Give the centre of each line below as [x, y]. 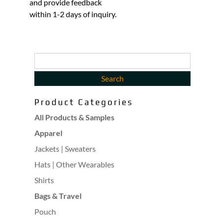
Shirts [44, 180]
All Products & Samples [74, 117]
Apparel [48, 133]
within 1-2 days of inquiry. [73, 14]
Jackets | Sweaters [65, 149]
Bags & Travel [58, 196]
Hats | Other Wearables [74, 165]
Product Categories [83, 102]
